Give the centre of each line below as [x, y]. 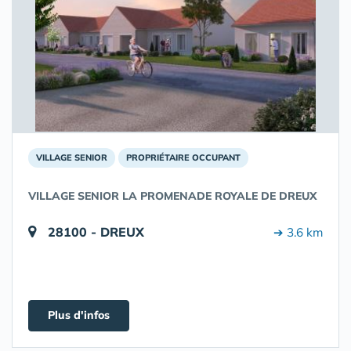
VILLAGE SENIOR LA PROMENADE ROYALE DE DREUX [173, 196]
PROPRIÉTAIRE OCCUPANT [183, 157]
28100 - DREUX [96, 232]
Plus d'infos [79, 315]
